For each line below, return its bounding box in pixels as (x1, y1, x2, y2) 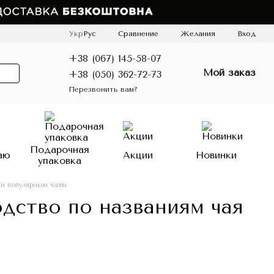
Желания (180, 29, 215, 38)
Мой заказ (203, 67, 256, 78)
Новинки (196, 149, 237, 161)
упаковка (37, 155, 81, 166)
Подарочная (29, 144, 89, 155)
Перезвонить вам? (68, 84, 138, 94)
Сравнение (118, 29, 158, 38)
